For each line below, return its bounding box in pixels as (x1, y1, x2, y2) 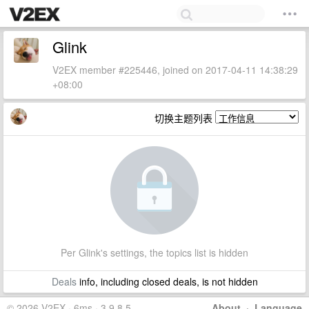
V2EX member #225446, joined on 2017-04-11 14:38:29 (52, 63, 298, 77)
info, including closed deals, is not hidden (76, 275, 258, 288)
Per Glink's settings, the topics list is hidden (61, 246, 248, 259)
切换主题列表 (154, 111, 215, 125)
